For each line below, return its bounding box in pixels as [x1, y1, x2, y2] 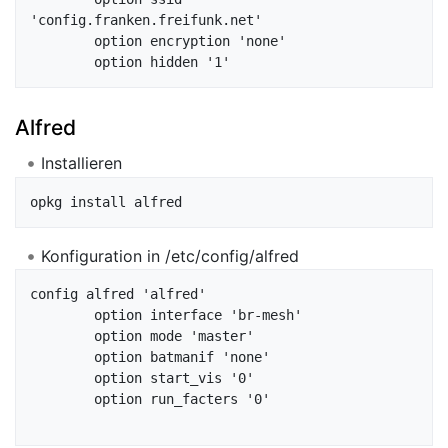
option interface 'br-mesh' [30, 307, 94, 324]
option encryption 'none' [30, 33, 94, 50]
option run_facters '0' [30, 391, 94, 408]
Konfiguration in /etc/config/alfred [40, 245, 299, 266]
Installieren [40, 153, 122, 174]
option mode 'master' [30, 328, 94, 345]
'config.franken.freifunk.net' [30, 12, 262, 29]
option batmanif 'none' [30, 349, 94, 366]
